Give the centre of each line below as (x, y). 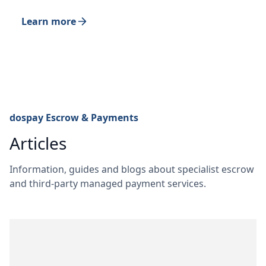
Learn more (49, 21)
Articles (38, 143)
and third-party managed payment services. (108, 183)
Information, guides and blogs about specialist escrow (132, 169)
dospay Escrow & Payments (74, 118)
